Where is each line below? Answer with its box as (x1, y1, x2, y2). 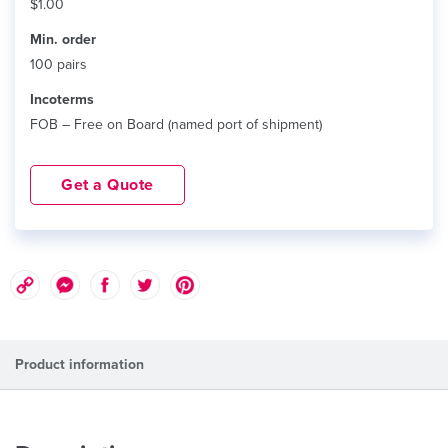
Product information (15, 355, 144, 373)
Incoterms (30, 90, 94, 108)
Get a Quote (61, 174, 154, 195)
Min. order (30, 30, 96, 48)
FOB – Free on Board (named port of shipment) (30, 115, 322, 133)
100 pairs (30, 55, 87, 73)
